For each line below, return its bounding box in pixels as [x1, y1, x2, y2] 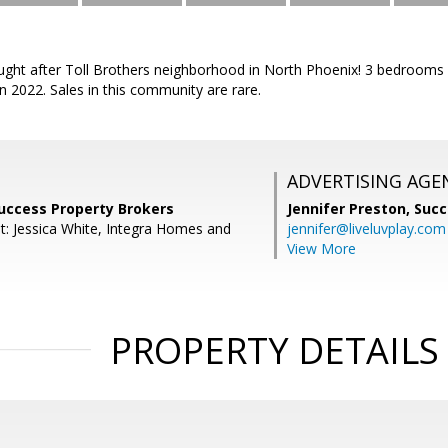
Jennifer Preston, [287, 199, 414, 218]
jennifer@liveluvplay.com [287, 219, 446, 238]
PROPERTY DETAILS [109, 326, 439, 375]
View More [287, 239, 356, 258]
